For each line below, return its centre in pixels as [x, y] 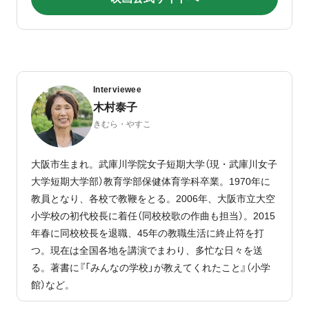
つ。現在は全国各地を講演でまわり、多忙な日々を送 [147, 250]
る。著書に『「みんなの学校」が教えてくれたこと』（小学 [151, 267]
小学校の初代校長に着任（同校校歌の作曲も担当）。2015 [153, 216]
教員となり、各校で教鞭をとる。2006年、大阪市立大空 [153, 198]
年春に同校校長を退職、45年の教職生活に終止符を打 [148, 233]
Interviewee [117, 89]
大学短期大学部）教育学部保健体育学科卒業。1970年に [151, 181]
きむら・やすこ [122, 124]
